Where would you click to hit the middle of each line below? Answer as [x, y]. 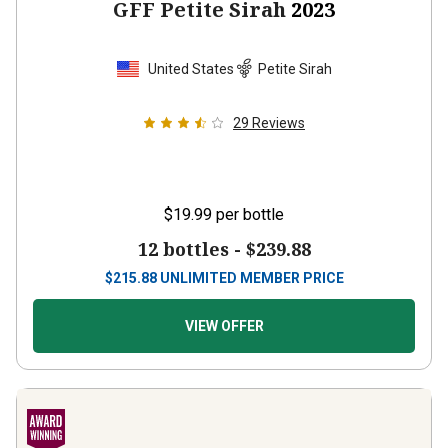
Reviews [278, 123]
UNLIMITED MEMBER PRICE [251, 278]
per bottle [250, 214]
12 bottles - [191, 249]
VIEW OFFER [224, 326]
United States [191, 68]
